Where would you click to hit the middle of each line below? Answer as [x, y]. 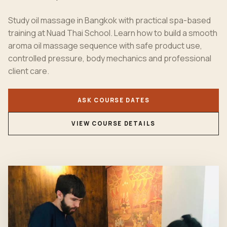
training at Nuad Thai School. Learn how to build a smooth [113, 33]
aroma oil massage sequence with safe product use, [105, 46]
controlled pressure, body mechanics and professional [110, 58]
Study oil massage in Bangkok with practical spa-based [109, 20]
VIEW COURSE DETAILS [113, 123]
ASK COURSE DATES [113, 100]
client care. [29, 71]
